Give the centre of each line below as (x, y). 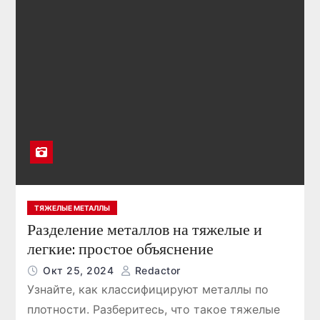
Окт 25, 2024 (80, 270)
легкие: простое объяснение (121, 249)
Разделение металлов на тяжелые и (145, 230)
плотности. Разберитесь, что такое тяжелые (154, 309)
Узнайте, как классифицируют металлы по (148, 289)
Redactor (156, 270)
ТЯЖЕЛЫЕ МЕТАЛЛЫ (72, 208)
